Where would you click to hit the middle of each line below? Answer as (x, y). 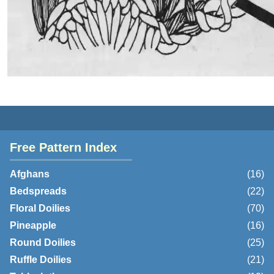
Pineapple (33, 226)
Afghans (30, 174)
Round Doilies (43, 243)
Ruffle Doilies (41, 260)
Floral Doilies (40, 209)
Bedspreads (38, 191)
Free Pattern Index (63, 147)
